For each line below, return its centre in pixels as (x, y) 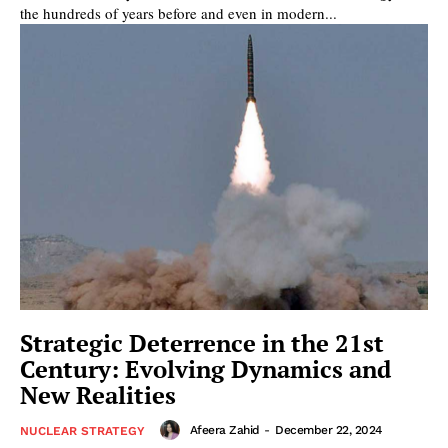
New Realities (98, 394)
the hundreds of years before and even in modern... (178, 13)
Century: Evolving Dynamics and (205, 368)
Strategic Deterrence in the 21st (202, 342)
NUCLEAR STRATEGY (82, 430)
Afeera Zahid (224, 429)
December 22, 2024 (328, 429)
